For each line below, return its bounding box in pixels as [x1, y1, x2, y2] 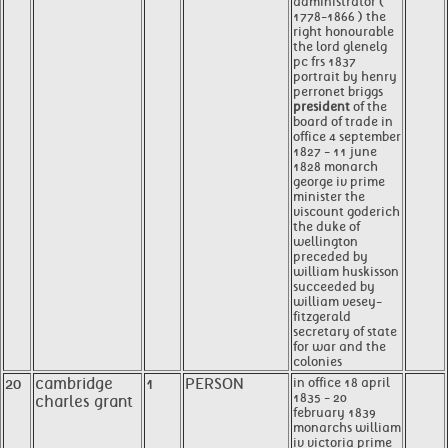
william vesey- [293, 294, 382, 309]
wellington [293, 234, 358, 249]
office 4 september [293, 129, 401, 144]
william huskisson [293, 264, 399, 279]
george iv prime [293, 174, 385, 189]
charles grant [35, 393, 133, 411]
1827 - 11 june [293, 144, 377, 159]
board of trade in [293, 114, 393, 129]
